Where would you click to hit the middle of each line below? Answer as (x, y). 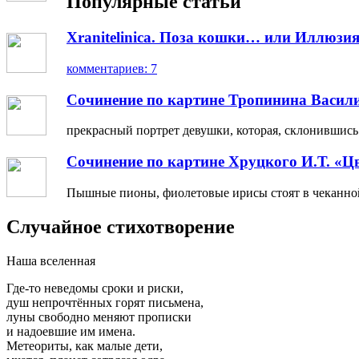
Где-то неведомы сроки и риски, (95, 288)
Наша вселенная (51, 260)
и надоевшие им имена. (71, 331)
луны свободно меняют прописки (99, 317)
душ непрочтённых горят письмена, (105, 302)
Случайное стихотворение (121, 226)
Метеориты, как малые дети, (85, 345)
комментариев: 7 (112, 68)
